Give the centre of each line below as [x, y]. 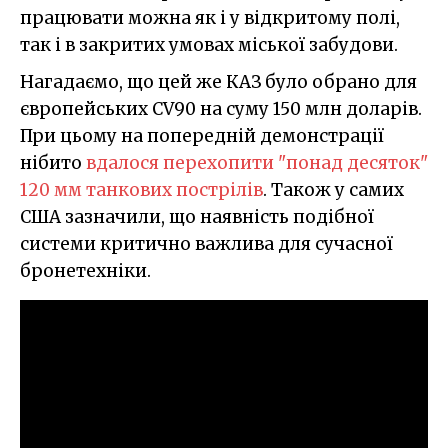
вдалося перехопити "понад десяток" [257, 163]
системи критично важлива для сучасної [206, 244]
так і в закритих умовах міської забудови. [209, 45]
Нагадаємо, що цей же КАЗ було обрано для [218, 82]
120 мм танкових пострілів [141, 190]
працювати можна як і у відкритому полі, [210, 18]
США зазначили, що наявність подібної [197, 217]
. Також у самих [333, 190]
